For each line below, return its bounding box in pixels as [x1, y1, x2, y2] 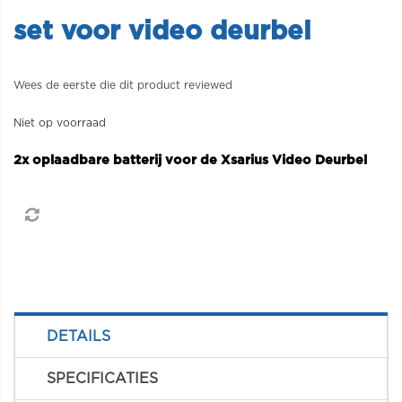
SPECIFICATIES [47, 371, 158, 386]
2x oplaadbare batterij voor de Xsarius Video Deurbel [13, 153, 371, 167]
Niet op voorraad [13, 118, 106, 128]
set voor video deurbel [13, 19, 311, 45]
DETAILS [47, 329, 110, 344]
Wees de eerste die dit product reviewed [13, 80, 232, 91]
